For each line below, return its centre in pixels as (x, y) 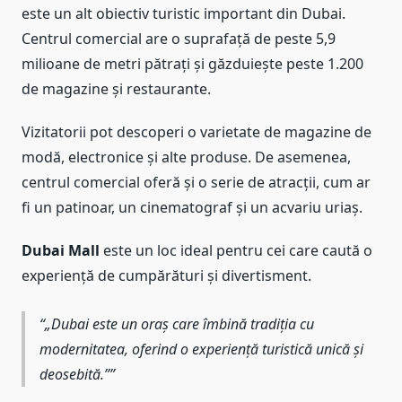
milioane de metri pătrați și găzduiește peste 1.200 (192, 64)
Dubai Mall (61, 251)
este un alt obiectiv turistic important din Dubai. (184, 14)
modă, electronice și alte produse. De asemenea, (186, 157)
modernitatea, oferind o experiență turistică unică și (201, 349)
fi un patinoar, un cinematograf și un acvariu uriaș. (192, 208)
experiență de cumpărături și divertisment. (166, 276)
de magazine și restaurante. (116, 89)
